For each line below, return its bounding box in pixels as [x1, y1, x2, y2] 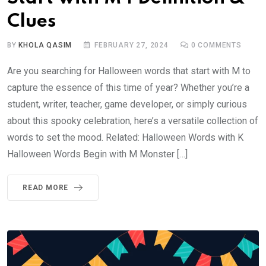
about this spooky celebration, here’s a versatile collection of [7, 115, 258, 126]
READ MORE [23, 183, 69, 192]
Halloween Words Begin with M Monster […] [7, 148, 188, 160]
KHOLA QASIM [18, 40, 72, 49]
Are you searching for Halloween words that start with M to [7, 65, 251, 77]
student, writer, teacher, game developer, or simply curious [7, 98, 247, 110]
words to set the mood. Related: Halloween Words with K [7, 131, 243, 143]
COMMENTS [195, 40, 242, 49]
